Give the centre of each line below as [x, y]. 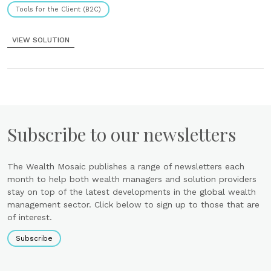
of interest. [30, 217]
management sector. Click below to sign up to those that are [133, 204]
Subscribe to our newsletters [122, 134]
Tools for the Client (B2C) [58, 9]
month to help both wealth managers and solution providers [132, 179]
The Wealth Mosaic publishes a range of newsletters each [126, 166]
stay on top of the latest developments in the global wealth [132, 192]
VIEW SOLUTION [41, 40]
